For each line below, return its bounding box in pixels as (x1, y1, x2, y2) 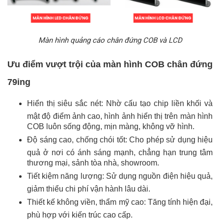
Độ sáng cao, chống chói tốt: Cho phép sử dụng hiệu (27, 136, 213, 144)
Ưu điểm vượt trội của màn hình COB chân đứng (7, 59, 213, 70)
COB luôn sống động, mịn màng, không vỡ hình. (27, 122, 194, 132)
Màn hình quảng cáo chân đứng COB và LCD (38, 36, 182, 45)
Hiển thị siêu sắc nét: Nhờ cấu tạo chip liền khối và (27, 99, 213, 108)
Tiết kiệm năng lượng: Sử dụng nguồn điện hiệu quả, (27, 172, 213, 181)
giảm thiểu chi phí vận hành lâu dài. (27, 185, 150, 194)
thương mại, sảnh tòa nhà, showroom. (27, 159, 159, 168)
